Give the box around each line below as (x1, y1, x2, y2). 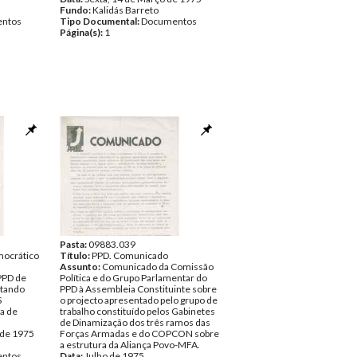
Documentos (141, 15, 197, 27)
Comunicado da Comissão (102, 261, 214, 273)
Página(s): (60, 26, 104, 38)
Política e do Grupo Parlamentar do (60, 272, 207, 284)
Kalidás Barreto (92, 4, 159, 16)
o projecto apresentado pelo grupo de (60, 294, 218, 306)
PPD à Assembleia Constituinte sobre (60, 283, 217, 295)
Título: (60, 249, 92, 261)
